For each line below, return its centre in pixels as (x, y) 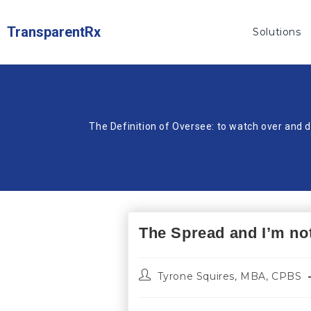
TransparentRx (54, 32)
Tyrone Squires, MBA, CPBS (229, 277)
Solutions (277, 32)
